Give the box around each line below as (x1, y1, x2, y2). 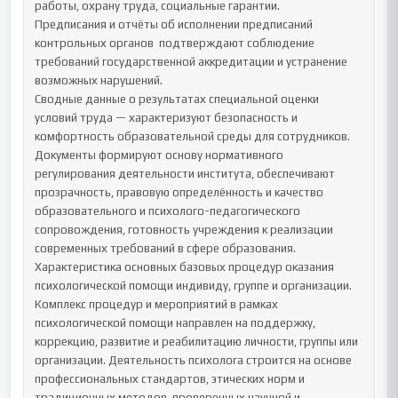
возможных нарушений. (35, 74, 163, 87)
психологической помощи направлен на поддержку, (35, 316, 316, 330)
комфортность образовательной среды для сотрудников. (35, 130, 351, 143)
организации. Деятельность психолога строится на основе (35, 354, 353, 367)
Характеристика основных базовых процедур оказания (35, 260, 335, 274)
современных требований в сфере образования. (35, 242, 297, 255)
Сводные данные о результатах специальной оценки (35, 92, 320, 106)
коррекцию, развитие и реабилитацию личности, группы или (35, 335, 359, 348)
